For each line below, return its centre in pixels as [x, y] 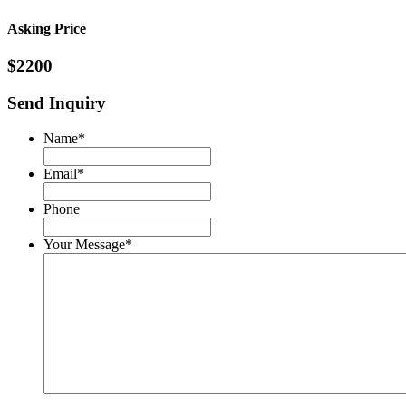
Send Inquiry [57, 102]
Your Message [84, 244]
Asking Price [47, 28]
